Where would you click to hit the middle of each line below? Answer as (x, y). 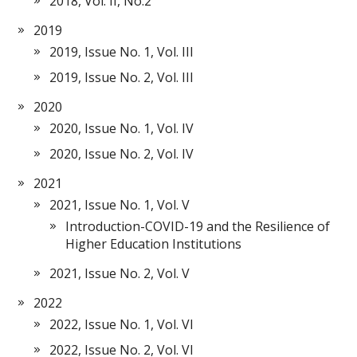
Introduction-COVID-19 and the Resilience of (198, 226)
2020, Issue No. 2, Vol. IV (122, 153)
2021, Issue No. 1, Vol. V (120, 204)
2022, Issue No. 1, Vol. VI (122, 324)
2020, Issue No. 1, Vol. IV (122, 128)
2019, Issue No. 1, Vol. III (122, 51)
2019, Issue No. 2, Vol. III (122, 77)
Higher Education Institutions (154, 243)
